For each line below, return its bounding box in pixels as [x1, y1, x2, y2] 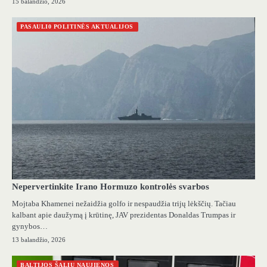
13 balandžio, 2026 [12, 235, 66, 243]
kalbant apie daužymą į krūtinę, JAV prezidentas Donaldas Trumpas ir [12, 210, 235, 219]
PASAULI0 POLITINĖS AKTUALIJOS [20, 23, 133, 30]
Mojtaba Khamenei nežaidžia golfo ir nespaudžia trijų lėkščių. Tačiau [12, 198, 236, 208]
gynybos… [12, 221, 48, 231]
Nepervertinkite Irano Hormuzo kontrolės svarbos [12, 181, 209, 191]
